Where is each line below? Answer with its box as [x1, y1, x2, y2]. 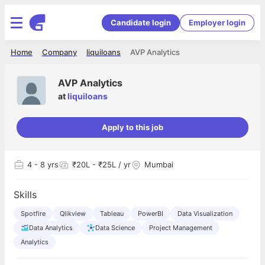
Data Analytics [29, 224, 73, 232]
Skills [14, 189, 37, 201]
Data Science [95, 224, 135, 232]
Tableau [100, 209, 124, 218]
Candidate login [111, 17, 171, 27]
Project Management [149, 224, 212, 232]
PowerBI [138, 209, 163, 218]
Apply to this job [102, 122, 163, 132]
